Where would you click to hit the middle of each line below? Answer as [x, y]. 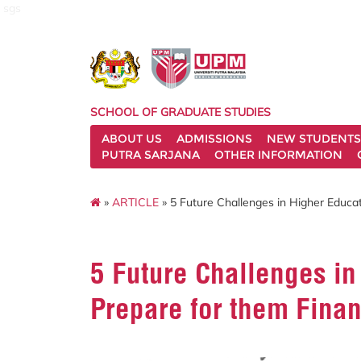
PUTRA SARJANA [151, 155]
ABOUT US [132, 139]
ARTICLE [135, 202]
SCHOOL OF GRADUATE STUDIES [180, 112]
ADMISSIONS [214, 139]
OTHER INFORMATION [278, 155]
